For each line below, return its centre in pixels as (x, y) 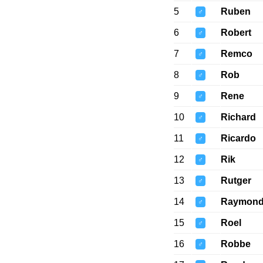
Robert (236, 33)
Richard (238, 117)
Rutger (236, 181)
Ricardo (238, 139)
